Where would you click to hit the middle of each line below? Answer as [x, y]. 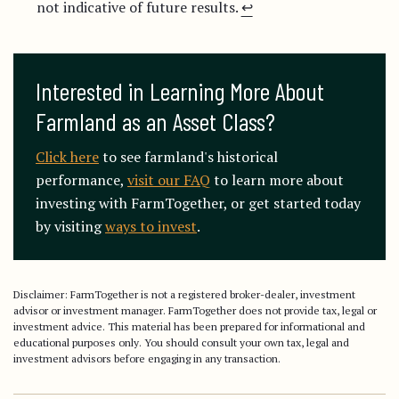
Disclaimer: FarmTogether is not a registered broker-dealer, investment [184, 294]
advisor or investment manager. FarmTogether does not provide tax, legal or [195, 310]
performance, [81, 180]
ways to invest [151, 226]
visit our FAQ [169, 180]
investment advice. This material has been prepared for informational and [189, 326]
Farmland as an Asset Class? [155, 121]
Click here [67, 157]
